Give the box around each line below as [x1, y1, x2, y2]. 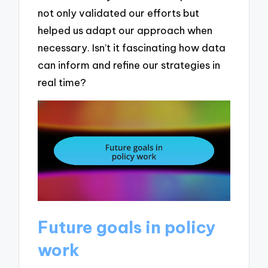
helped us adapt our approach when [38, 24, 213, 37]
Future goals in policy [38, 217, 216, 238]
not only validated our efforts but [38, 7, 200, 20]
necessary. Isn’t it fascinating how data [38, 41, 226, 54]
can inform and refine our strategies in [38, 59, 221, 72]
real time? [38, 76, 87, 89]
